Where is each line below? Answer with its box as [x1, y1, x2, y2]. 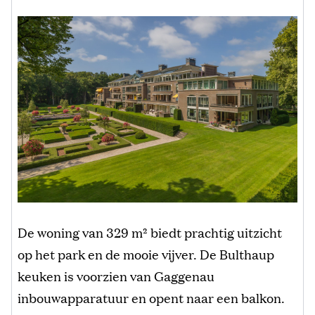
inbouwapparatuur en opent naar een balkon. [18, 288, 285, 307]
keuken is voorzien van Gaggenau [18, 266, 214, 285]
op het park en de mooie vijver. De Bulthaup [18, 245, 274, 264]
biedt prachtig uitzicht [148, 223, 282, 242]
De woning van [18, 223, 106, 242]
